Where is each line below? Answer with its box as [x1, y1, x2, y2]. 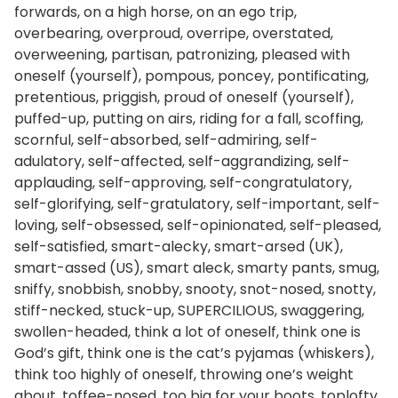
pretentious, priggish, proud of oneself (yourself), [14, 87, 354, 107]
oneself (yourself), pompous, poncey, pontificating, [14, 66, 369, 86]
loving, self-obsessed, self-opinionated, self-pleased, [14, 215, 381, 235]
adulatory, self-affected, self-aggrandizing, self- [14, 151, 350, 171]
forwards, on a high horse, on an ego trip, [14, 2, 297, 22]
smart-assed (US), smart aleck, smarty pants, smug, [14, 258, 379, 278]
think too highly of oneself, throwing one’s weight [14, 364, 354, 385]
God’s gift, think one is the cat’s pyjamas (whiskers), [14, 343, 374, 363]
